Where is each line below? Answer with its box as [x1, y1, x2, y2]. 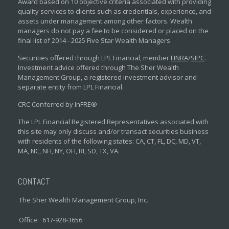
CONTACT [18, 175, 50, 187]
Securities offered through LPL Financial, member [18, 53, 169, 62]
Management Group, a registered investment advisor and [18, 73, 197, 82]
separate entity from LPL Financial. [18, 82, 124, 91]
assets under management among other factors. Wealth [18, 16, 192, 26]
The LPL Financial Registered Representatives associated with [18, 117, 209, 126]
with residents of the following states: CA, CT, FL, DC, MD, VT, [18, 136, 201, 146]
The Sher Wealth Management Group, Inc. [19, 195, 148, 204]
